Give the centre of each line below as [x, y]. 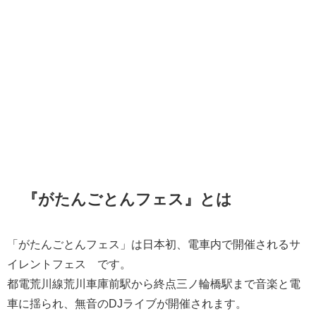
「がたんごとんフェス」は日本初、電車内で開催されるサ [154, 244]
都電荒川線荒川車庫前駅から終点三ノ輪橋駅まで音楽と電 [154, 284]
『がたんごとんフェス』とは [128, 199]
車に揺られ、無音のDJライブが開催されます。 [127, 304]
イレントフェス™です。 [69, 264]
